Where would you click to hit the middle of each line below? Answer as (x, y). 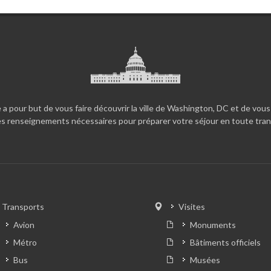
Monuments (213, 225)
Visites (192, 207)
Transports (23, 207)
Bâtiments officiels (225, 243)
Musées (205, 260)
